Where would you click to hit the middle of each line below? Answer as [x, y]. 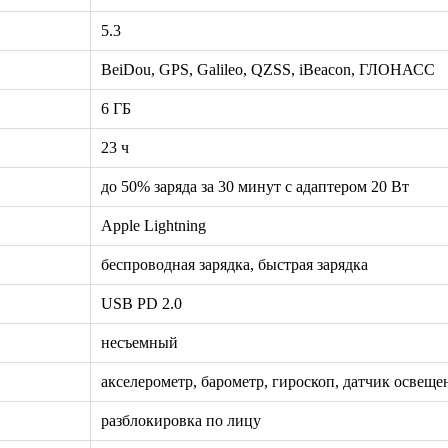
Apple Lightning [153, 225]
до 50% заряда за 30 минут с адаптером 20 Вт [255, 186]
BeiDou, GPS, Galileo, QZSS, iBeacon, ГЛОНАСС [268, 69]
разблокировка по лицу [181, 420]
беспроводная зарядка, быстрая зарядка [234, 264]
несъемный [139, 342]
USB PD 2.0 [141, 303]
